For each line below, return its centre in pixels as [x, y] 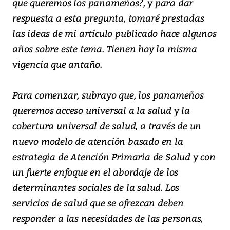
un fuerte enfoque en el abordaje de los [95, 172]
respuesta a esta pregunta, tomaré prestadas [108, 18]
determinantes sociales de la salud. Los [96, 187]
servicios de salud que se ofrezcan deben [98, 203]
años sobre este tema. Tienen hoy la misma [105, 49]
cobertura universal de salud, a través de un [107, 126]
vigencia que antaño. [57, 64]
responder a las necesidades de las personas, [108, 218]
